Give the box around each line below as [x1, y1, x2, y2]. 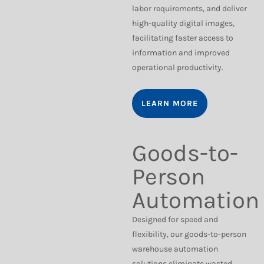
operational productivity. [132, 62, 223, 72]
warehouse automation [132, 244, 218, 254]
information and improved [132, 48, 230, 58]
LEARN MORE [141, 98, 198, 108]
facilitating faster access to [132, 33, 233, 43]
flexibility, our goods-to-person [132, 229, 246, 239]
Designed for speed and [132, 214, 218, 225]
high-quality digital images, [132, 18, 235, 28]
